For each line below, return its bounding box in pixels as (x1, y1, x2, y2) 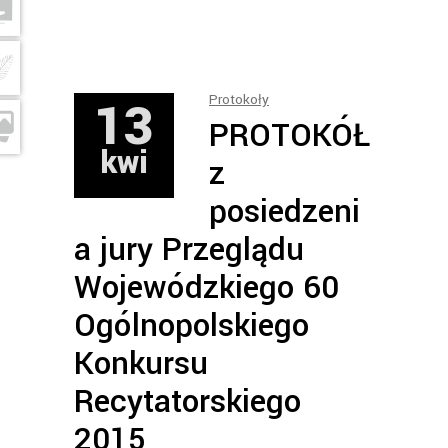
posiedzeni (209, 189, 360, 235)
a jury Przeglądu (74, 227, 304, 273)
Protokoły (209, 90, 269, 109)
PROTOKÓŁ (209, 113, 370, 159)
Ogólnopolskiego (74, 303, 309, 349)
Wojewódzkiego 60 (74, 265, 339, 311)
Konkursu (74, 341, 208, 387)
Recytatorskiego (74, 379, 301, 425)
